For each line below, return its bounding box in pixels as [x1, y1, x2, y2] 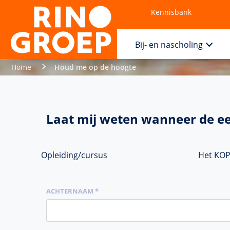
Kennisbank [151, 7, 192, 17]
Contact [133, 33, 159, 43]
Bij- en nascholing [135, 39, 203, 50]
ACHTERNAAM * [46, 186, 99, 196]
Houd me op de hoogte [54, 62, 136, 72]
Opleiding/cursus [41, 149, 107, 161]
